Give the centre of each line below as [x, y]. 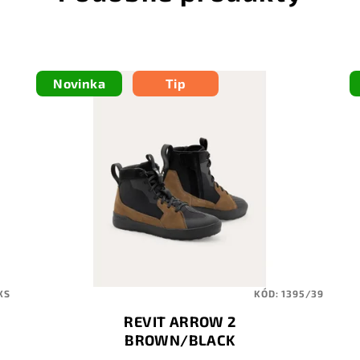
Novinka [80, 84]
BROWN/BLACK [180, 340]
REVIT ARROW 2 [180, 322]
